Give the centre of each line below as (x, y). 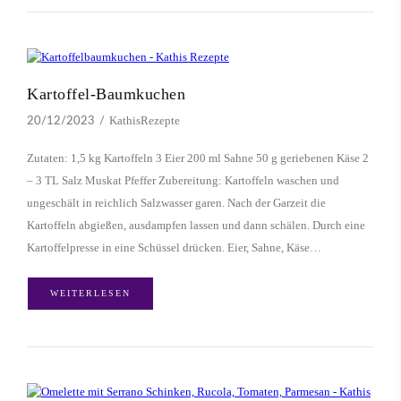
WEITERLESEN (90, 294)
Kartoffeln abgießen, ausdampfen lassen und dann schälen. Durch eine (196, 226)
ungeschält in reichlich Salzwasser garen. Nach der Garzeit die (176, 203)
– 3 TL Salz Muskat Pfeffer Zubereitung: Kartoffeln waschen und (183, 181)
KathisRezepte (145, 121)
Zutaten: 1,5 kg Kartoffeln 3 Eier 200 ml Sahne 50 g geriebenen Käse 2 (198, 158)
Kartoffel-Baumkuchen (106, 94)
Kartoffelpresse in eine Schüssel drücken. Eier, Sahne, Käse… (174, 248)
